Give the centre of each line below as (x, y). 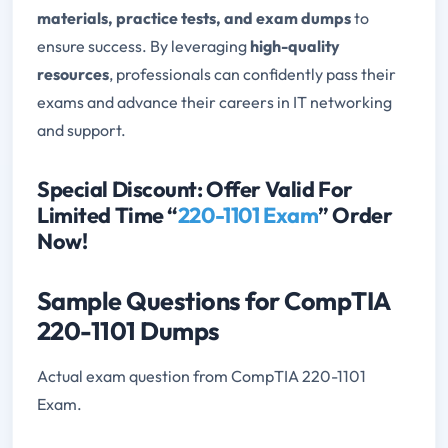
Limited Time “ (107, 214)
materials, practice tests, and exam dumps (194, 17)
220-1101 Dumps (128, 330)
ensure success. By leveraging (143, 45)
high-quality (295, 45)
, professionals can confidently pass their (252, 73)
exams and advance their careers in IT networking (214, 101)
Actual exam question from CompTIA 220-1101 (201, 375)
